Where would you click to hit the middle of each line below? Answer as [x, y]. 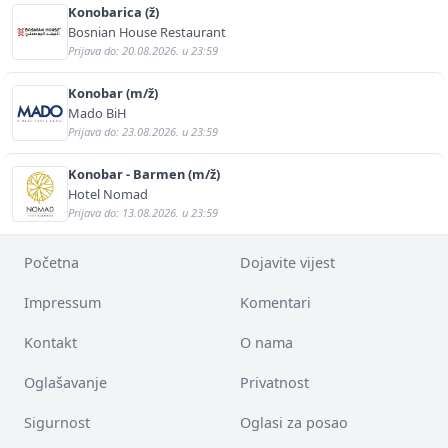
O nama [266, 343]
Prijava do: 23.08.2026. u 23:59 [143, 132]
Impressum [62, 303]
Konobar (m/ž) [113, 93]
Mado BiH [97, 113]
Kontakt [50, 343]
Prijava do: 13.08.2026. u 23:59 [143, 213]
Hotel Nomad [108, 194]
